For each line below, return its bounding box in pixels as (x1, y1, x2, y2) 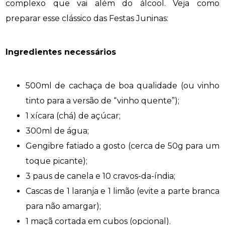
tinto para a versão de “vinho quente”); (26, 96, 180, 106)
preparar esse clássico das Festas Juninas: (6, 13, 169, 23)
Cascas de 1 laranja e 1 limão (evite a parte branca (26, 186, 219, 196)
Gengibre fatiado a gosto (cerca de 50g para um (26, 141, 219, 151)
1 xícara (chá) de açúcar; (26, 111, 121, 121)
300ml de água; (26, 126, 89, 136)
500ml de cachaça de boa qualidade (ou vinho (26, 81, 219, 91)
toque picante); (26, 156, 88, 166)
